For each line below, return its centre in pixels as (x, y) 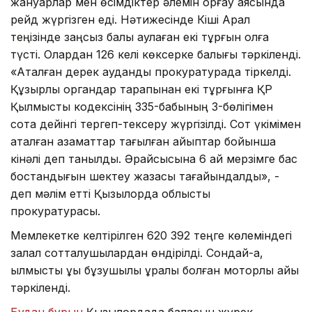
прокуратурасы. (55, 211)
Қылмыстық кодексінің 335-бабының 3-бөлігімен (142, 106)
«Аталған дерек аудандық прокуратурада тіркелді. (151, 71)
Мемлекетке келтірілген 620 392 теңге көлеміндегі (151, 235)
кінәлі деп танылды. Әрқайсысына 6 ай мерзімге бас (154, 158)
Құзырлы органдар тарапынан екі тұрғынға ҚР (141, 89)
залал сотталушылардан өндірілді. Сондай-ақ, (137, 252)
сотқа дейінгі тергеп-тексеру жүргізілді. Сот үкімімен (156, 124)
